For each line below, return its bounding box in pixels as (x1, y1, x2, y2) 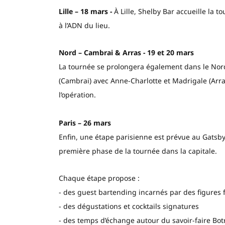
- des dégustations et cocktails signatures (58, 201, 199, 211)
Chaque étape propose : (58, 173, 140, 183)
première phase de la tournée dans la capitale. (58, 146, 217, 156)
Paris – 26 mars (58, 118, 111, 128)
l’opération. (58, 89, 96, 99)
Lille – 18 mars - (58, 6, 112, 16)
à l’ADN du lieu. (58, 20, 110, 30)
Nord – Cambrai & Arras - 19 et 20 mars (58, 47, 194, 57)
